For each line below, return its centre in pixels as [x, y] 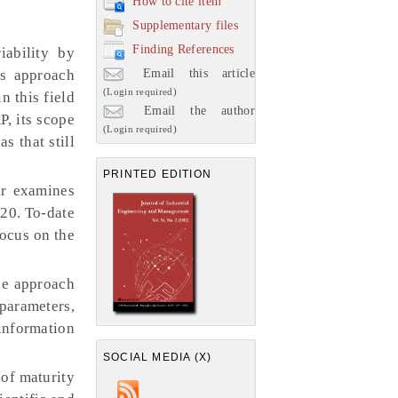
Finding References [183, 49]
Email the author [192, 110]
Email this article [192, 73]
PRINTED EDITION [157, 174]
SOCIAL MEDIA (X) [158, 357]
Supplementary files [186, 25]
